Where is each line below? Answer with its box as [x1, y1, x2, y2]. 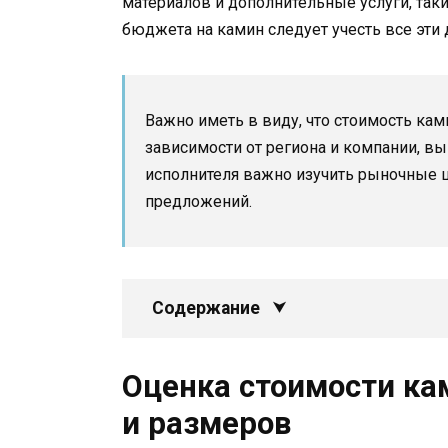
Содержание [152, 297, 260, 318]
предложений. [145, 191, 252, 211]
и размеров [122, 404, 291, 442]
